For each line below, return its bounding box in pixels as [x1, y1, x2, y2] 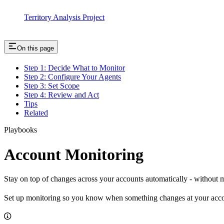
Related [24, 108, 48, 117]
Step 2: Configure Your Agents [24, 72, 121, 81]
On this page [17, 44, 54, 52]
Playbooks [4, 125, 37, 134]
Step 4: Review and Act [24, 90, 99, 99]
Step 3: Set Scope [24, 81, 79, 90]
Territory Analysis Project [24, 13, 104, 22]
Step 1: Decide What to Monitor [24, 63, 125, 72]
